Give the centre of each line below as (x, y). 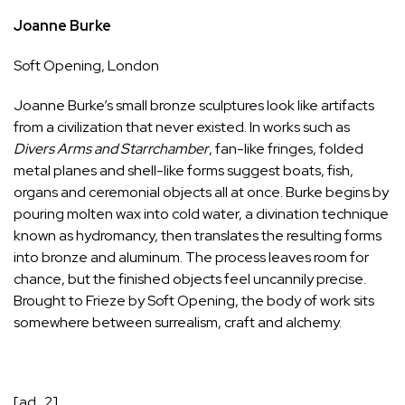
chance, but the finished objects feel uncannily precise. (190, 279)
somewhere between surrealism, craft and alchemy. (178, 323)
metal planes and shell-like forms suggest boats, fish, (184, 171)
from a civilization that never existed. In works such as (182, 127)
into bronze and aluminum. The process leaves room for (191, 258)
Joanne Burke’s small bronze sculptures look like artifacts (194, 106)
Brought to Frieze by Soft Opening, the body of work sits (194, 301)
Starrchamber (165, 149)
